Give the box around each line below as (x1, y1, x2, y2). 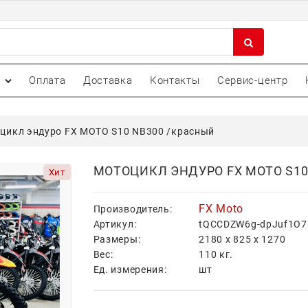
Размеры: (93, 234, 141, 245)
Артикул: (93, 219, 137, 230)
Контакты (149, 74, 200, 87)
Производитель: (93, 203, 173, 215)
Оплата (29, 74, 66, 87)
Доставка (82, 74, 133, 87)
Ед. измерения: (93, 264, 167, 276)
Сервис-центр (217, 74, 288, 87)
